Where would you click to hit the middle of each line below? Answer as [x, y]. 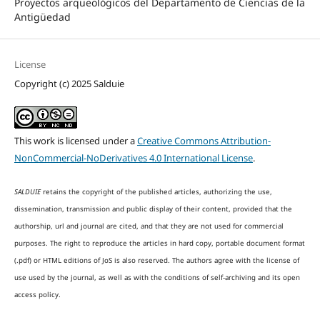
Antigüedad [42, 16]
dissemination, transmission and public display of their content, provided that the [153, 209]
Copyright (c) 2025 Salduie [69, 83]
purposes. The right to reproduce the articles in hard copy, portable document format [159, 243]
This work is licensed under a [75, 140]
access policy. [37, 295]
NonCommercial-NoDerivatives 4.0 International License [133, 157]
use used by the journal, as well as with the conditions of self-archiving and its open [157, 277]
